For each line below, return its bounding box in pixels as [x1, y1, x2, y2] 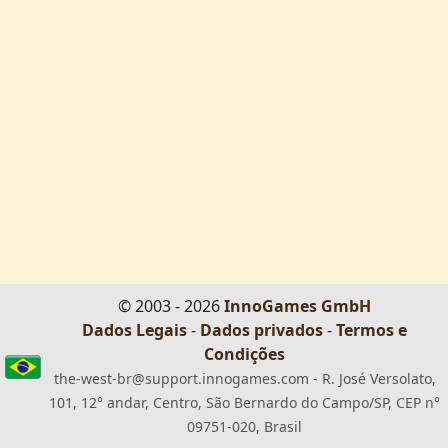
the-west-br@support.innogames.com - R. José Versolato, [53, 369, 436, 388]
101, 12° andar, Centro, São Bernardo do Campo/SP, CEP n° [49, 393, 440, 412]
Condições [204, 343, 285, 365]
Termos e [336, 319, 407, 341]
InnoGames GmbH [224, 295, 371, 317]
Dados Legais [82, 319, 187, 341]
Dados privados [200, 319, 323, 341]
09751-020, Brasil [187, 417, 302, 436]
